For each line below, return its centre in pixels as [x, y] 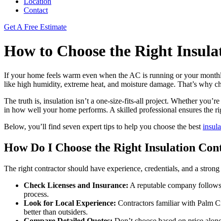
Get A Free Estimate [35, 27]
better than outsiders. [56, 212]
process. [36, 194]
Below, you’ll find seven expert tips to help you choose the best [103, 126]
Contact [36, 10]
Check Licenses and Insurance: [76, 185]
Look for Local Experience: [70, 203]
